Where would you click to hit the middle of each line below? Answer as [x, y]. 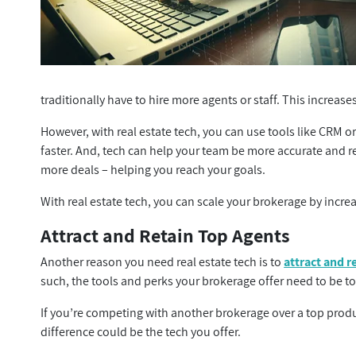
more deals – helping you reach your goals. [155, 170]
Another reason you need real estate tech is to [163, 262]
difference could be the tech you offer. [142, 332]
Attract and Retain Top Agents [166, 235]
